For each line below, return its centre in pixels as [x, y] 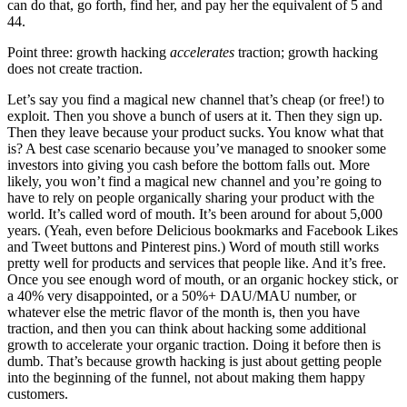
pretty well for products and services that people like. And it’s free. [197, 263]
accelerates [202, 52]
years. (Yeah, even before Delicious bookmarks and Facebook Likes [203, 230]
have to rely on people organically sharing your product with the [191, 197]
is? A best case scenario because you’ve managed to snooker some [197, 148]
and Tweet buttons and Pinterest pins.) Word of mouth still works [193, 246]
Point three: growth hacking [89, 52]
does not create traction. [75, 68]
